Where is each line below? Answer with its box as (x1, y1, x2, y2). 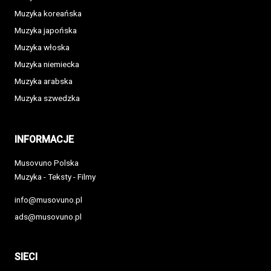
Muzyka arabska (15, 76, 73, 87)
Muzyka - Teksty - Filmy (15, 172, 96, 182)
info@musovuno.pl (15, 195, 82, 205)
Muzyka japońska (15, 25, 77, 36)
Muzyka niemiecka (15, 59, 79, 70)
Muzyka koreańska (15, 8, 82, 19)
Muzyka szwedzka (15, 93, 80, 103)
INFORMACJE (15, 134, 74, 146)
